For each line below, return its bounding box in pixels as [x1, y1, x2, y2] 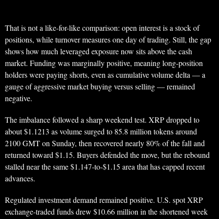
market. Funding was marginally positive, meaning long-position [5, 58, 203, 68]
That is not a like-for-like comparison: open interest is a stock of [5, 22, 199, 33]
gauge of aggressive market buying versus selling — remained [5, 81, 195, 92]
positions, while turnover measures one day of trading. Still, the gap [5, 34, 211, 45]
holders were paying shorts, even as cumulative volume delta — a [5, 69, 205, 80]
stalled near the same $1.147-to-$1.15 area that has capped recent [5, 161, 205, 172]
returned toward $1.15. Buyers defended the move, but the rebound [5, 150, 210, 160]
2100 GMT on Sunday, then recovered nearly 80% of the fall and [5, 138, 205, 149]
